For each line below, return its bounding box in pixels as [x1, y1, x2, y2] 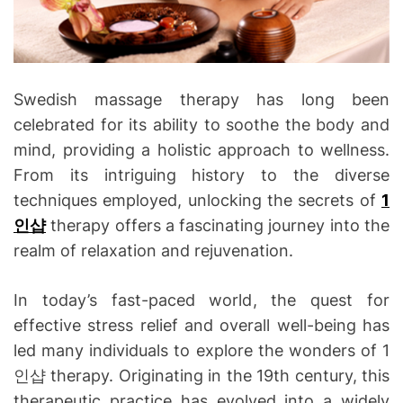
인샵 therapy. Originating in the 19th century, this [13, 365, 390, 385]
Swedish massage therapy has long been [13, 89, 390, 109]
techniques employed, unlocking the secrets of [13, 190, 381, 210]
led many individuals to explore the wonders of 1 [13, 340, 390, 360]
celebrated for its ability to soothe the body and [13, 114, 390, 134]
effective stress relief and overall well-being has [13, 315, 390, 335]
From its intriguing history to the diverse [13, 165, 390, 184]
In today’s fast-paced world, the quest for [13, 290, 390, 309]
